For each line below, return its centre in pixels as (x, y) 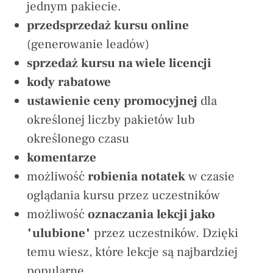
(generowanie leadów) (88, 44)
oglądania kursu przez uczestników (123, 196)
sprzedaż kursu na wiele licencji (119, 63)
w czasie (211, 177)
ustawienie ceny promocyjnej (114, 101)
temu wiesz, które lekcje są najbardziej (132, 252)
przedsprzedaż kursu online (108, 26)
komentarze (62, 158)
